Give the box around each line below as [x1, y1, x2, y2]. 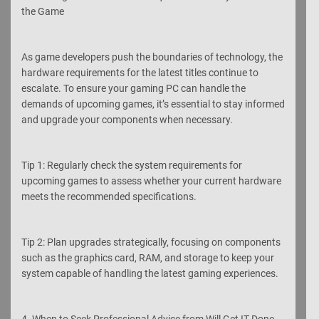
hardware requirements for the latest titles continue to [21, 66, 258, 78]
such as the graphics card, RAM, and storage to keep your [21, 251, 274, 263]
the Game [21, 5, 64, 17]
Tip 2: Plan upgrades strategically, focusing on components [21, 236, 281, 248]
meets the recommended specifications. [21, 190, 197, 202]
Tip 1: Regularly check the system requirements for [21, 159, 242, 171]
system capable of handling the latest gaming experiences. [21, 267, 278, 279]
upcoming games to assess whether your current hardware [21, 174, 281, 187]
